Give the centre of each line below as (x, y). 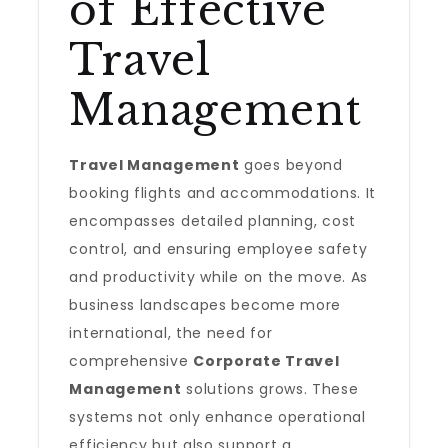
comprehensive (131, 361)
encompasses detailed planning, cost (212, 221)
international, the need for (171, 333)
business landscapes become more (205, 305)
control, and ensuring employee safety (218, 249)
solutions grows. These (270, 389)
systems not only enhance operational (217, 417)
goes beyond (291, 165)
